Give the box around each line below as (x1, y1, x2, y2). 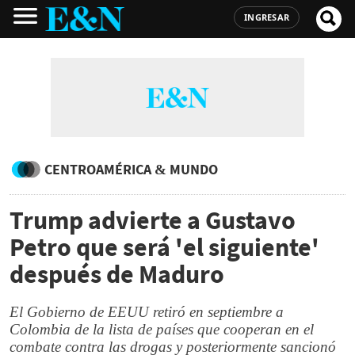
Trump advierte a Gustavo (10, 204, 296, 236)
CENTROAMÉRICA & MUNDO (44, 160, 218, 178)
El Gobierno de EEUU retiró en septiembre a (10, 303, 284, 320)
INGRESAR (244, 11, 289, 23)
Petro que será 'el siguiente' (10, 231, 319, 263)
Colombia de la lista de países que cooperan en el (10, 321, 314, 338)
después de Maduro (10, 258, 224, 290)
